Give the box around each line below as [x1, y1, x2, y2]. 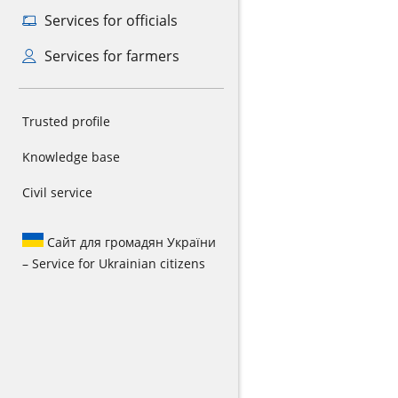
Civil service [22, 184, 92, 201]
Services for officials [40, 11, 178, 30]
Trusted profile [22, 113, 110, 130]
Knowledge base [22, 148, 120, 165]
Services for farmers [40, 46, 179, 66]
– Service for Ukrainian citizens [22, 255, 205, 272]
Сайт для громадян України [44, 234, 216, 251]
